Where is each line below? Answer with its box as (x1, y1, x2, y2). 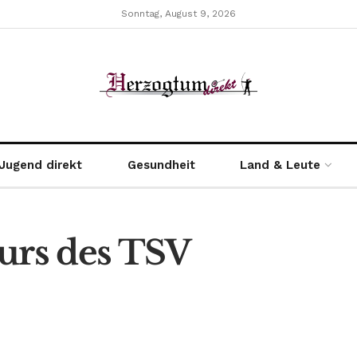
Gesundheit (127, 158, 195, 172)
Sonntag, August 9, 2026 (121, 8, 236, 19)
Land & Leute (240, 158, 321, 172)
